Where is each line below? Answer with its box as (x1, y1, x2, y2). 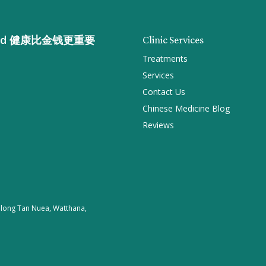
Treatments (142, 53, 188, 64)
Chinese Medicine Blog (142, 103, 230, 114)
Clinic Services (142, 34, 204, 46)
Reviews (142, 119, 174, 131)
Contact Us (142, 86, 185, 97)
